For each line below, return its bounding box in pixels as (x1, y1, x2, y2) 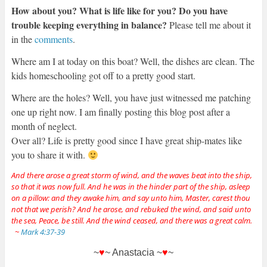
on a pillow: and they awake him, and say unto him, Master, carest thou (11, 193, 250, 204)
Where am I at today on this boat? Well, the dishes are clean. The (11, 55, 254, 68)
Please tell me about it (166, 18, 251, 32)
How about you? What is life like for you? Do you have (11, 4, 228, 18)
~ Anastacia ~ (105, 247, 162, 258)
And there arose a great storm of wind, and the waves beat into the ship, (11, 170, 252, 181)
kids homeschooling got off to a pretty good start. (11, 69, 195, 82)
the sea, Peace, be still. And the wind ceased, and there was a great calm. (11, 215, 252, 226)
